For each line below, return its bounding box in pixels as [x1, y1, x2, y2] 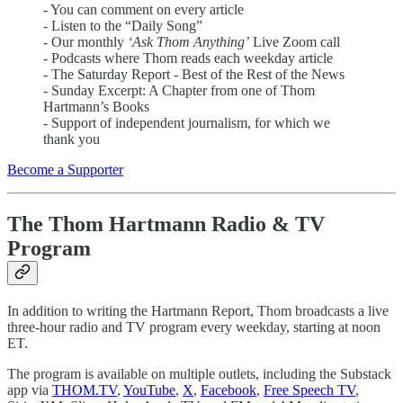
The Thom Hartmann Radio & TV [7, 212, 325, 236]
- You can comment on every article [43, 2, 244, 18]
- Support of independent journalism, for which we [43, 115, 330, 131]
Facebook [201, 381, 256, 398]
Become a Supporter [7, 162, 123, 178]
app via [7, 381, 52, 398]
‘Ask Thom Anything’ [128, 34, 249, 50]
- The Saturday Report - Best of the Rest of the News [43, 67, 345, 83]
